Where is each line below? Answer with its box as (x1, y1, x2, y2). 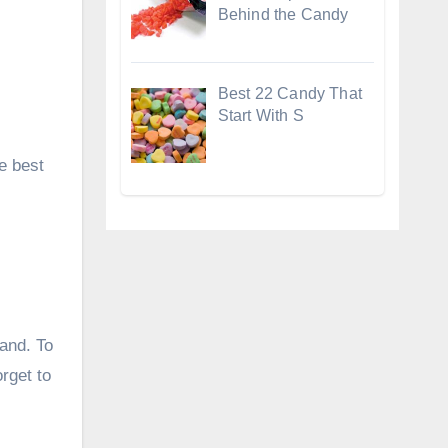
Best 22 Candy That (217, 84, 363, 102)
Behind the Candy (217, 5, 349, 23)
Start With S (217, 106, 304, 124)
